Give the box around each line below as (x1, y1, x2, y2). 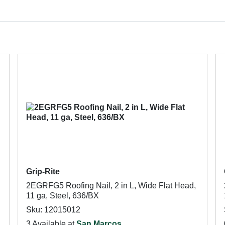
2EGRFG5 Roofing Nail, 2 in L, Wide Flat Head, (26, 181, 196, 190)
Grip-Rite (26, 167, 60, 176)
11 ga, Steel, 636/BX (26, 191, 99, 200)
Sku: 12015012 (26, 205, 80, 214)
